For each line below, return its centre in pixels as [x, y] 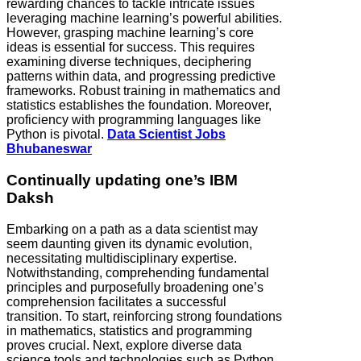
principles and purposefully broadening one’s [135, 287]
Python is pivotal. [57, 135]
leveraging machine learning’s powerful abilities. [144, 19]
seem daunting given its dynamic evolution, [129, 243]
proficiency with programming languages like [134, 120]
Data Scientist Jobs [166, 135]
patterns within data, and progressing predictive [141, 77]
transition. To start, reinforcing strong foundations [144, 316]
